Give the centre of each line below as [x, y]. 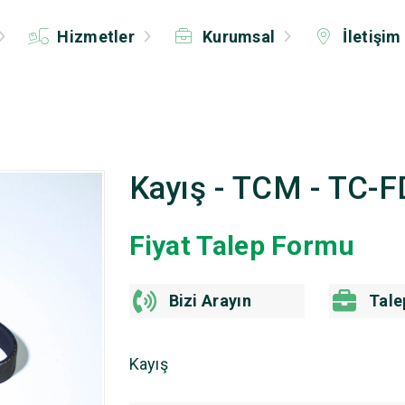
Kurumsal [239, 37]
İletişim [370, 37]
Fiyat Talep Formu [242, 245]
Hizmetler [96, 37]
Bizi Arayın [210, 301]
